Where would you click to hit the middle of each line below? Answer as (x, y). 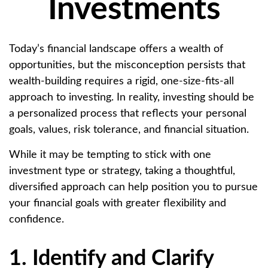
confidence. (36, 220)
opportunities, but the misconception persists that (127, 65)
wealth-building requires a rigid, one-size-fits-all (121, 81)
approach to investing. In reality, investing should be (132, 98)
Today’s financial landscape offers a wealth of (116, 49)
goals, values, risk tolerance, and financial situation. (129, 130)
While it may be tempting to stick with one (110, 155)
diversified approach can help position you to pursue (133, 187)
